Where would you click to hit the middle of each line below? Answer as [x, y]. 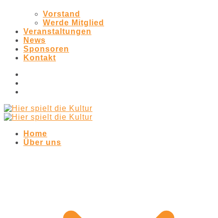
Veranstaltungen [57, 31]
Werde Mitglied [73, 23]
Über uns [42, 142]
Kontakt [40, 58]
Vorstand [62, 14]
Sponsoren [46, 49]
